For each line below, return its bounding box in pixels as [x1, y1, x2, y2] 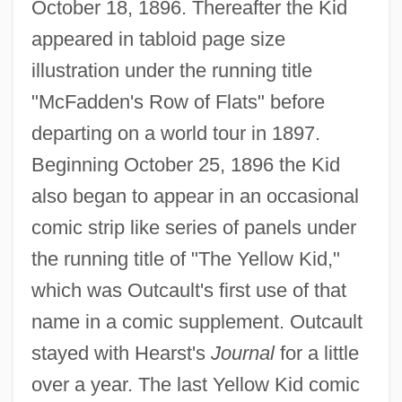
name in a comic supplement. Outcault [31, 310, 363, 333]
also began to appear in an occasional [31, 184, 359, 207]
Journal [210, 341, 275, 364]
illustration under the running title [31, 58, 312, 82]
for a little [274, 341, 359, 364]
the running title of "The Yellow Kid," [31, 247, 340, 270]
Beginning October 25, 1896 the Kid [31, 153, 340, 176]
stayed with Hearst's [31, 341, 211, 364]
